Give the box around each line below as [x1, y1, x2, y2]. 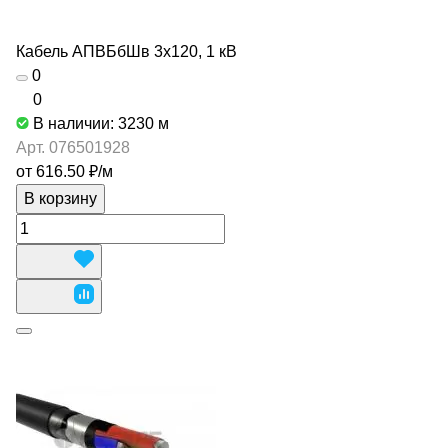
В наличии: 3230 [33, 115, 158, 132]
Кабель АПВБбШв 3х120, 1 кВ [16, 43, 237, 60]
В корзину [24, 190, 97, 207]
